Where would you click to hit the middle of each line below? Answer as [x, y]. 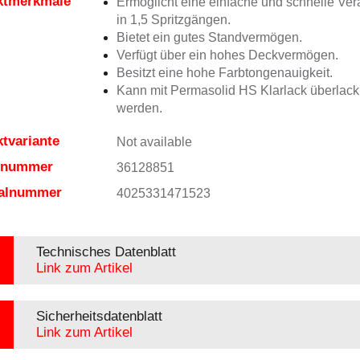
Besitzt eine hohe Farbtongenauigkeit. [224, 73]
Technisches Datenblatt [106, 252]
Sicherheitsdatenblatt [99, 316]
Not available [154, 142]
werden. [139, 108]
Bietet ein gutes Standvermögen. [209, 37]
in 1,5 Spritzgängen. [173, 20]
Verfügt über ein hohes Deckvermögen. [227, 55]
